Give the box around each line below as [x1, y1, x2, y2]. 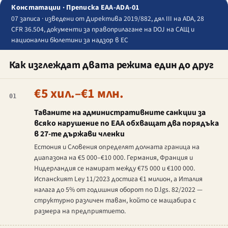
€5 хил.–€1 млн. [34, 84, 124, 103]
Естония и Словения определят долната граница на [34, 142, 199, 153]
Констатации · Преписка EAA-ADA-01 [11, 2, 139, 13]
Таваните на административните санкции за [34, 106, 206, 118]
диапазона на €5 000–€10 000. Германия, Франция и [34, 153, 193, 163]
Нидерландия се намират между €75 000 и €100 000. [34, 163, 195, 174]
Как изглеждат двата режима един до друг [9, 58, 214, 72]
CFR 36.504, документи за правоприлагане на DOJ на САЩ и [11, 24, 195, 34]
